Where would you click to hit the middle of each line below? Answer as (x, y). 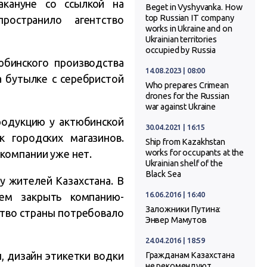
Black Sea (163, 174)
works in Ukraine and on (189, 29)
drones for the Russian (187, 96)
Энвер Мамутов (176, 220)
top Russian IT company (190, 18)
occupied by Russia (181, 50)
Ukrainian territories (181, 40)
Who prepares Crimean (187, 86)
